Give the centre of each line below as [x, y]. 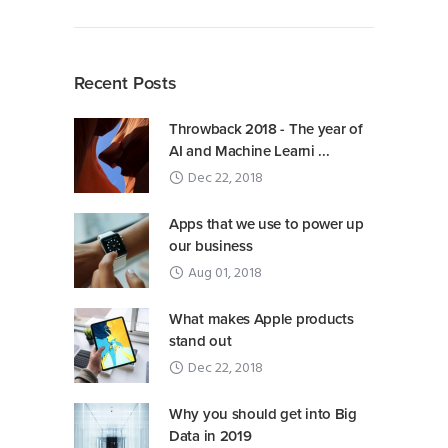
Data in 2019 [210, 436]
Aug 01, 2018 [225, 274]
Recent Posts [125, 83]
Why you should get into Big [263, 414]
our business [211, 246]
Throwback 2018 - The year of [266, 129]
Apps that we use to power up [266, 224]
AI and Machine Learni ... [249, 151]
